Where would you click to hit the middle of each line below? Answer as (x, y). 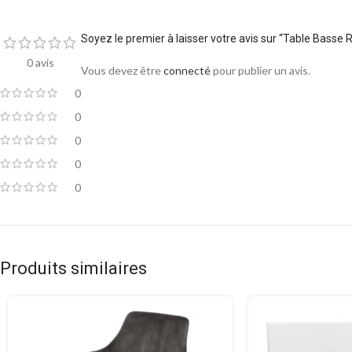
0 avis (40, 62)
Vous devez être (122, 70)
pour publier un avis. (260, 70)
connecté (187, 70)
